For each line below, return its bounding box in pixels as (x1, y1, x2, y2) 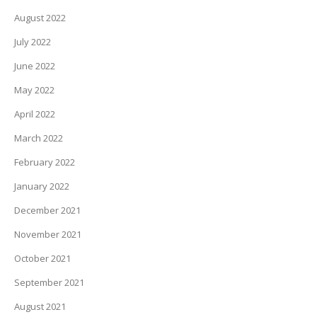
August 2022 (14, 11, 66, 25)
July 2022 (14, 35, 51, 49)
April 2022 (14, 108, 55, 121)
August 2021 (14, 300, 66, 313)
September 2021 (14, 276, 84, 289)
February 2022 (14, 156, 75, 169)
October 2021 (14, 252, 71, 265)
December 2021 (14, 204, 81, 217)
